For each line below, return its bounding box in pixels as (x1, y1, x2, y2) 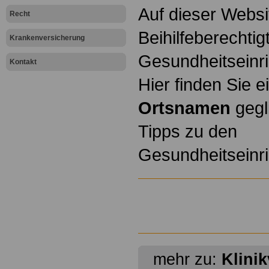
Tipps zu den (138, 121, 237, 142)
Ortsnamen (138, 98, 231, 118)
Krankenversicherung (10, 34, 85, 42)
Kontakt (10, 58, 37, 66)
